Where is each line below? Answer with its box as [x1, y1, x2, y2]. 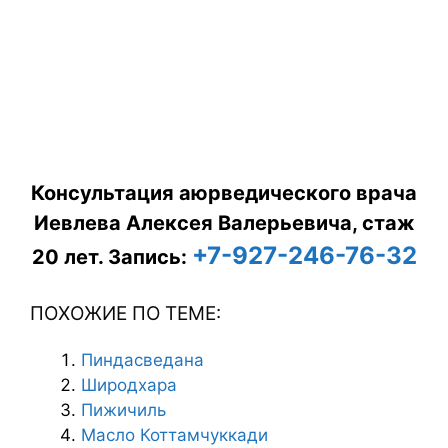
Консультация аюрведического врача [31, 181, 417, 206]
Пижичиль [81, 399, 166, 420]
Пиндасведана [81, 349, 204, 370]
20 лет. [31, 245, 108, 270]
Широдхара [81, 374, 177, 395]
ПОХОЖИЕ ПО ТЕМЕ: [30, 301, 221, 325]
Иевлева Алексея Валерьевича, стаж [33, 211, 415, 236]
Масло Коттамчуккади [81, 424, 268, 445]
